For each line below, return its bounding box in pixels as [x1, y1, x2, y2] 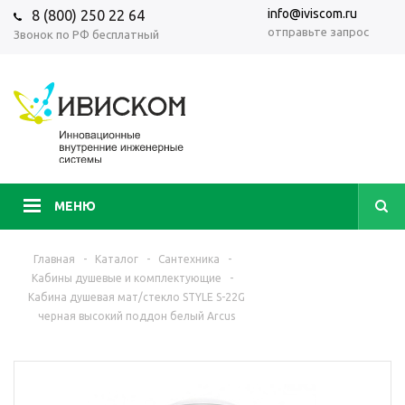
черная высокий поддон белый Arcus [37, 310, 235, 322]
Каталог [94, 253, 138, 265]
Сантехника [157, 253, 220, 265]
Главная [33, 253, 75, 265]
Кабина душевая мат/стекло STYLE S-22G [27, 291, 245, 303]
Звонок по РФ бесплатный [14, 28, 159, 42]
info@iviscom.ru [268, 6, 357, 21]
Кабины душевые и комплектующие [31, 272, 221, 284]
